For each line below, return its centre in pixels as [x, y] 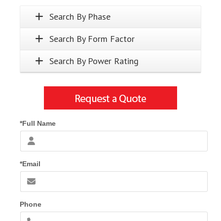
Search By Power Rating [94, 61]
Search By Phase [80, 17]
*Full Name [38, 124]
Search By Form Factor [92, 39]
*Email [30, 164]
